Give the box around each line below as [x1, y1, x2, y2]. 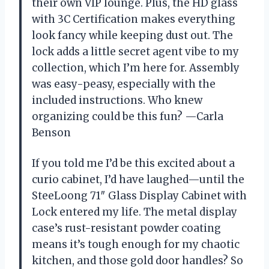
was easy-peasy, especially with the [32, 77, 216, 91]
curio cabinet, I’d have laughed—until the [32, 173, 244, 187]
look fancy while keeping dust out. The [32, 29, 233, 43]
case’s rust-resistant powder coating [32, 222, 221, 235]
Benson [32, 126, 71, 140]
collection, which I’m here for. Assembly [32, 61, 240, 75]
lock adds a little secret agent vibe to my [32, 45, 239, 59]
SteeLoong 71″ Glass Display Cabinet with [32, 189, 247, 203]
